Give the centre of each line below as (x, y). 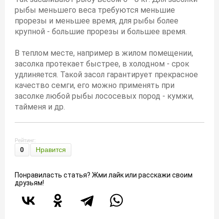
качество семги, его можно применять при (95, 85)
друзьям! (29, 183)
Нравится (51, 150)
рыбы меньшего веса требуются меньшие (95, 10)
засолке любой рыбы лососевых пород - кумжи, (104, 96)
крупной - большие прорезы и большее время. (101, 32)
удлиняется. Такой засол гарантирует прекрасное (106, 75)
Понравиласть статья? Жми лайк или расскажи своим (104, 175)
